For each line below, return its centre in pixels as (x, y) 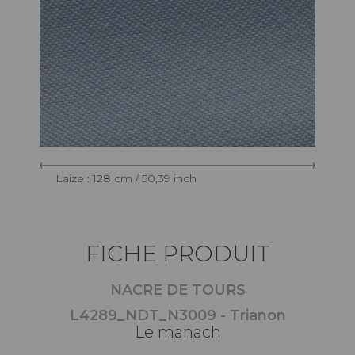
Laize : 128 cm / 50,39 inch (126, 178)
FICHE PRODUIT (177, 253)
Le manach (177, 332)
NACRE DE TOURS (177, 290)
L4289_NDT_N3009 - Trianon (177, 315)
